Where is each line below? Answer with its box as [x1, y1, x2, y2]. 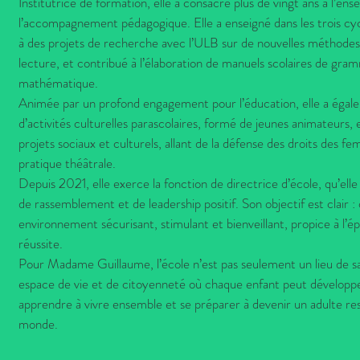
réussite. [18, 234, 63, 253]
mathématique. [18, 73, 98, 92]
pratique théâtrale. [18, 153, 116, 173]
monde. [18, 314, 58, 333]
